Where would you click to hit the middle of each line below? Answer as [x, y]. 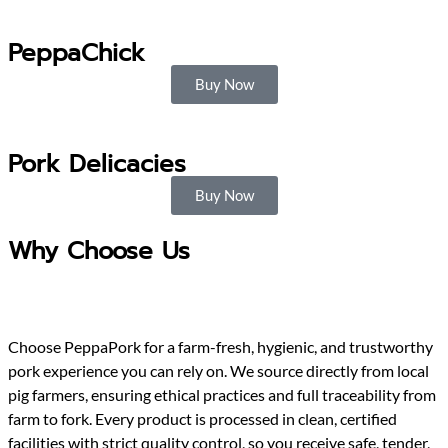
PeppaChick [76, 53]
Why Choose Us [99, 251]
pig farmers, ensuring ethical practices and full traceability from [222, 395]
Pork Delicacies [97, 164]
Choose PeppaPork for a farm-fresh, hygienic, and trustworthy [220, 347]
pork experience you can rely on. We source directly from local [218, 371]
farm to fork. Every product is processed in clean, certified [202, 419]
